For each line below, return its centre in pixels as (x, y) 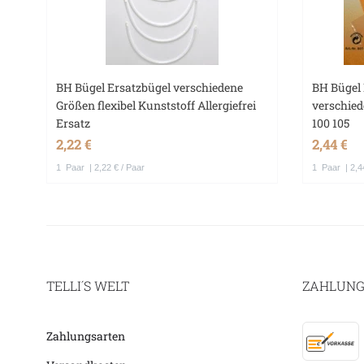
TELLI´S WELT (88, 286)
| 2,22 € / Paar (116, 168)
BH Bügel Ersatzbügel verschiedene (150, 88)
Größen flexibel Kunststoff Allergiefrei (156, 106)
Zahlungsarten (86, 336)
